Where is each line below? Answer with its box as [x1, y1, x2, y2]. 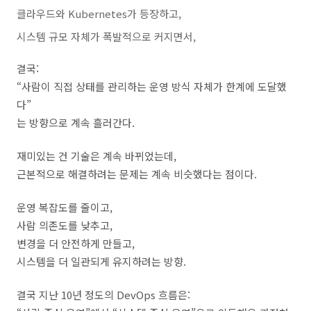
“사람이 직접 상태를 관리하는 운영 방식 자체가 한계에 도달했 [17, 79, 287, 94]
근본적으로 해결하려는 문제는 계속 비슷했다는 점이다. [17, 167, 257, 181]
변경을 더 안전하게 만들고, [17, 236, 135, 251]
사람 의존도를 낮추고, [17, 218, 112, 233]
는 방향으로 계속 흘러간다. [17, 115, 135, 130]
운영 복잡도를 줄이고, [17, 200, 112, 215]
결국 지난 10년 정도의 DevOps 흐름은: [17, 287, 190, 302]
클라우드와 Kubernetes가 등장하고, [17, 6, 181, 21]
